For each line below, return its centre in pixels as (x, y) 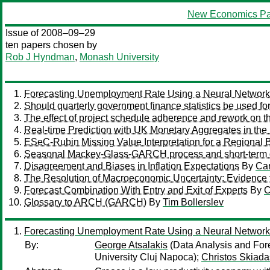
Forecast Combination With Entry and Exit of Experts (136, 190)
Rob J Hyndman (40, 57)
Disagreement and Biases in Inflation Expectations (132, 166)
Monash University (119, 57)
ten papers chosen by (51, 45)
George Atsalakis (131, 245)
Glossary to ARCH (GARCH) (85, 202)
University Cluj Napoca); (148, 257)
